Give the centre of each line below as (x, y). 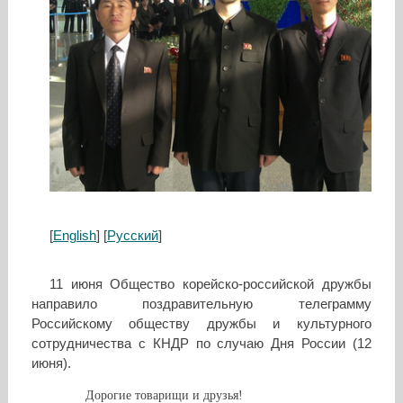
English (74, 235)
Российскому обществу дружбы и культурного (201, 323)
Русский (132, 235)
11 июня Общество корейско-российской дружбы (210, 284)
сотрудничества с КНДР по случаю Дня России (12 (201, 343)
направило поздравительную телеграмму (201, 304)
